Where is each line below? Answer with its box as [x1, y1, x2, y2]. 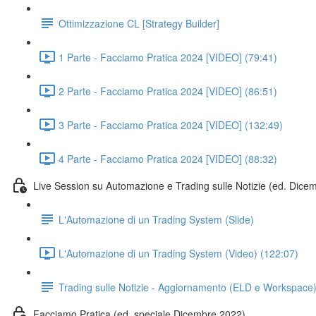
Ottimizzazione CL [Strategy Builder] [59, 16, 219, 30]
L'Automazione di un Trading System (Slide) [59, 212, 254, 226]
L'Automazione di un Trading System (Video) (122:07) [59, 245, 298, 260]
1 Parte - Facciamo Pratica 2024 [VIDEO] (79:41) [59, 49, 277, 64]
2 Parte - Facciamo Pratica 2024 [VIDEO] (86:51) [59, 83, 277, 98]
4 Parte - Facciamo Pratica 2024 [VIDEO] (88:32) [59, 151, 277, 166]
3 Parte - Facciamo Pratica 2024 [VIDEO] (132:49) [59, 117, 283, 132]
